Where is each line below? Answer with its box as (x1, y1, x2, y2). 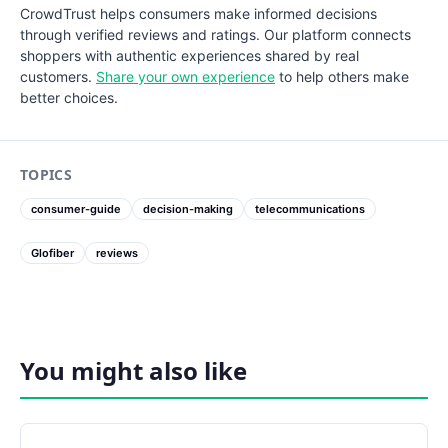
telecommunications (255, 202, 365, 217)
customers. (20, 68, 96, 86)
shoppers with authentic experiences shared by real (20, 47, 359, 65)
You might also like (20, 354, 247, 388)
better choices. (20, 89, 118, 107)
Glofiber (31, 246, 74, 261)
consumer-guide (31, 202, 121, 217)
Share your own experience (96, 68, 275, 86)
